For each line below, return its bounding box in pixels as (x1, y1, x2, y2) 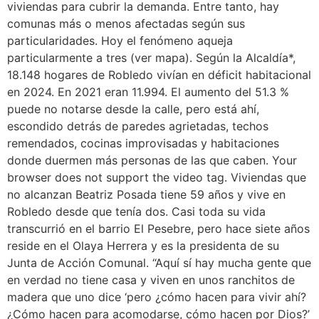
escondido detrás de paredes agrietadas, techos (7, 118, 268, 133)
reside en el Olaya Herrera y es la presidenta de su (7, 238, 279, 253)
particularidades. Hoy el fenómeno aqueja (7, 33, 233, 48)
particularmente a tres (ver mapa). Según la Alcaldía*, (7, 50, 296, 65)
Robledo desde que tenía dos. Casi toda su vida (7, 204, 266, 219)
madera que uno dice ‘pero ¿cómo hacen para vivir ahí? (7, 289, 306, 304)
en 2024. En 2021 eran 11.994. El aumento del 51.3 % (7, 84, 289, 99)
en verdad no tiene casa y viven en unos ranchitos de (7, 272, 295, 287)
